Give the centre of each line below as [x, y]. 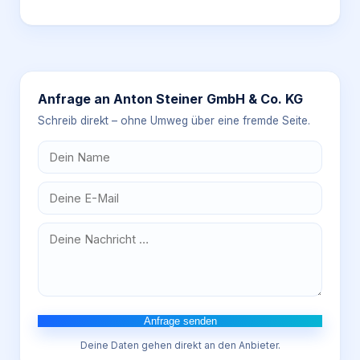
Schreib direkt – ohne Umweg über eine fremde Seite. [174, 121]
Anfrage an [76, 99]
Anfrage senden [180, 321]
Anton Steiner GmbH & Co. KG [208, 99]
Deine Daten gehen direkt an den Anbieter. [180, 345]
